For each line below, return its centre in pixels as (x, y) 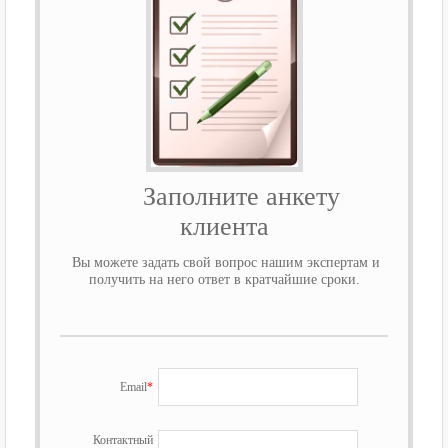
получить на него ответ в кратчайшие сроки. (224, 279)
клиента (224, 226)
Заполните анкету (224, 196)
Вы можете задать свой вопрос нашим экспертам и (224, 262)
